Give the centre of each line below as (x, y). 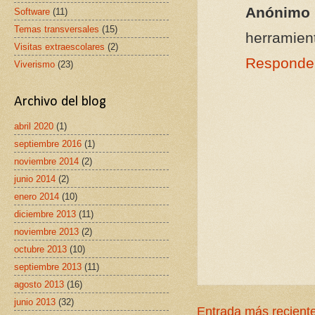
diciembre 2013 (45, 214)
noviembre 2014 (46, 161)
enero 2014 (37, 196)
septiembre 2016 (48, 143)
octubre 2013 (40, 249)
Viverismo (34, 64)
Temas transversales (57, 29)
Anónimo (278, 13)
